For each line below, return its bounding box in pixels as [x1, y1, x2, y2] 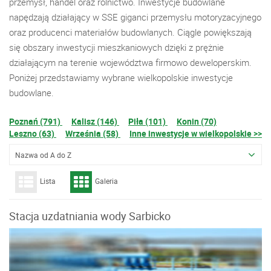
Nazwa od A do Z [15, 150, 71, 160]
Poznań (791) [9, 116, 62, 127]
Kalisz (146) [71, 116, 119, 127]
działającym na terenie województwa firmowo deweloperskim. [9, 56, 252, 68]
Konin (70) [177, 116, 217, 127]
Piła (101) [128, 116, 168, 127]
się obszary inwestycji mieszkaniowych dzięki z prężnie [9, 41, 224, 53]
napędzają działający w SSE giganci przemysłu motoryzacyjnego [9, 11, 261, 23]
